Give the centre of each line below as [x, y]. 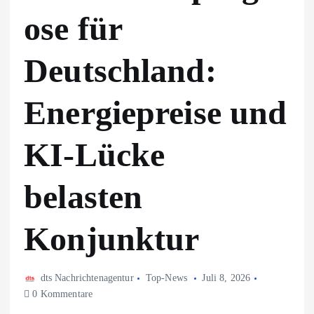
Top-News [166, 278]
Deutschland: [120, 71]
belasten [83, 197]
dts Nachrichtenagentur [87, 278]
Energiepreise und [156, 113]
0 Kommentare [61, 294]
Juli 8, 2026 [226, 278]
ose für [73, 29]
